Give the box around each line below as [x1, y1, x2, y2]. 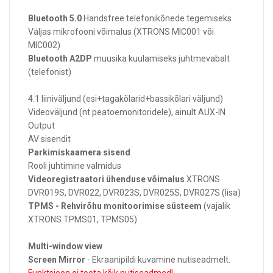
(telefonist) [28, 67, 71, 77]
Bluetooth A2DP [28, 54, 92, 63]
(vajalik [202, 201, 230, 211]
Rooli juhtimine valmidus [28, 161, 121, 171]
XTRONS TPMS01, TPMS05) [28, 214, 137, 224]
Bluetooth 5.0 [28, 13, 82, 23]
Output [28, 121, 55, 130]
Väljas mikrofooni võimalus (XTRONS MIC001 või [28, 27, 214, 37]
